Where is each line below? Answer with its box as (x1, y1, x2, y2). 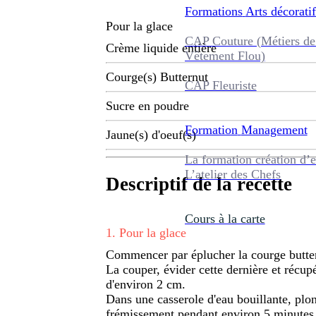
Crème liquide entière (106, 41, 217, 56)
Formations (184, 4, 243, 18)
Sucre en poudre (106, 99, 189, 114)
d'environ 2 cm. (106, 276, 186, 291)
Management (241, 122, 308, 137)
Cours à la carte (184, 211, 265, 226)
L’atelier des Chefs (184, 166, 281, 181)
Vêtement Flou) (184, 48, 265, 63)
